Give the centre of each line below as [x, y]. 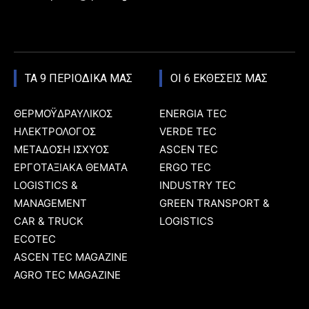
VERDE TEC [188, 132]
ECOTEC [35, 239]
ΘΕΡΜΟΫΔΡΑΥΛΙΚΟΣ [63, 114]
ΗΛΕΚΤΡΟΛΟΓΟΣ [55, 132]
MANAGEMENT [50, 203]
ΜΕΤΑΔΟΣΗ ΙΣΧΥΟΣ [61, 150]
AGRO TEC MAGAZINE [67, 275]
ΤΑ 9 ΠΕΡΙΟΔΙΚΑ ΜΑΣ [79, 79]
